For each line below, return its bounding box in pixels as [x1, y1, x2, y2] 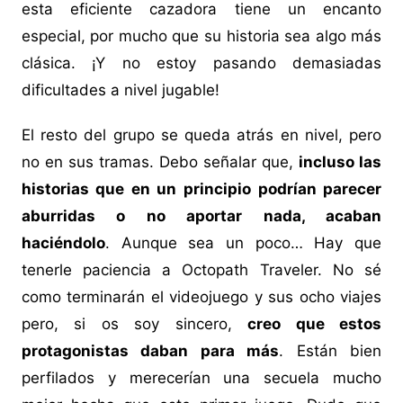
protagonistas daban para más [21, 342, 280, 361]
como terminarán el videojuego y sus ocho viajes [21, 288, 382, 307]
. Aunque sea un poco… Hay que [104, 234, 382, 253]
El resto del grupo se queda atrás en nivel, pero [21, 126, 382, 145]
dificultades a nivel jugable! [21, 81, 219, 100]
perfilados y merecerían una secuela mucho [21, 369, 382, 388]
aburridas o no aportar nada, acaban [21, 207, 382, 226]
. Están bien [279, 342, 382, 361]
